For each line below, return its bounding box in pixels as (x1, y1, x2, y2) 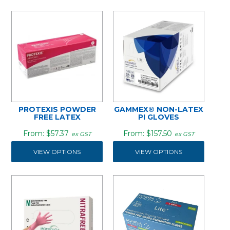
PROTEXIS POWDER (18, 104, 96, 114)
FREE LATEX (33, 112, 81, 122)
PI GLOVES (138, 112, 179, 122)
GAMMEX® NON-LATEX (113, 104, 203, 114)
